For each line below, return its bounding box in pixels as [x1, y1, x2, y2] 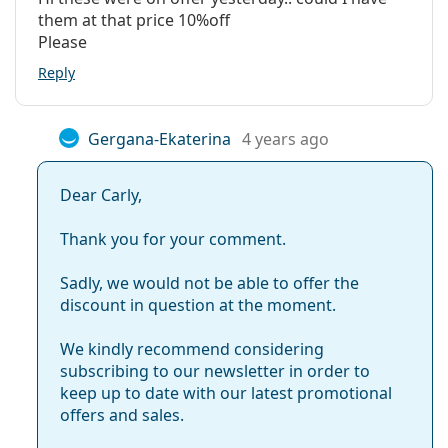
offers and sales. [60, 404, 184, 427]
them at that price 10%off [38, 8, 230, 31]
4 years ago [242, 127, 329, 150]
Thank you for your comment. [60, 228, 286, 251]
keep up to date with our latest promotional [60, 382, 392, 405]
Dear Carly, [60, 184, 142, 207]
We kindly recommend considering [60, 338, 324, 361]
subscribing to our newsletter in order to [60, 360, 370, 383]
